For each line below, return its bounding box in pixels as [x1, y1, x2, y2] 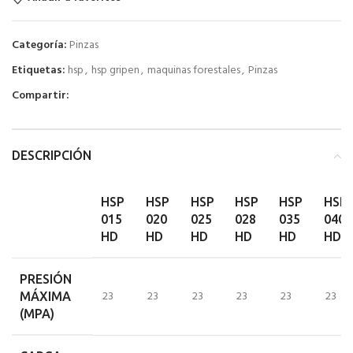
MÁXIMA [20, 288, 71, 303]
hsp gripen [91, 61, 139, 80]
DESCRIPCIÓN [12, 147, 91, 162]
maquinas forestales [147, 61, 240, 80]
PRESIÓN [20, 271, 72, 286]
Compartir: [12, 86, 69, 105]
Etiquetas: [12, 61, 65, 80]
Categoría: [12, 35, 67, 54]
